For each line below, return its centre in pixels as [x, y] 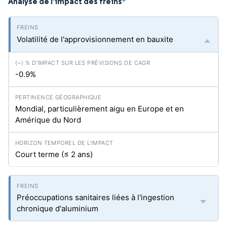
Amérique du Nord [48, 120]
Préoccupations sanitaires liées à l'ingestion [96, 197]
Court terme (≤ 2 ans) [54, 154]
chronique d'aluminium [58, 209]
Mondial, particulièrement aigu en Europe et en [100, 109]
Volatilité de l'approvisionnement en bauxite [95, 39]
